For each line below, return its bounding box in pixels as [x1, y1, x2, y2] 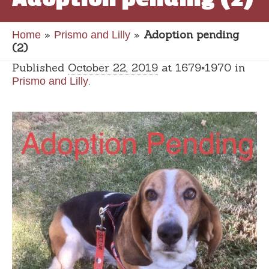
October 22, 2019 [68, 61, 158, 74]
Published [12, 61, 68, 74]
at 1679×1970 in [158, 61, 245, 74]
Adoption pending [144, 28, 239, 41]
